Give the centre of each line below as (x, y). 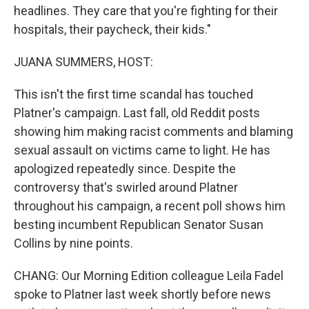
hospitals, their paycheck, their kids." (112, 29)
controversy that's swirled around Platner (126, 187)
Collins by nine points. (73, 243)
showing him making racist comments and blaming (153, 131)
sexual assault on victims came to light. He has (142, 150)
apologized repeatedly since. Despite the (125, 169)
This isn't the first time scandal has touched (133, 94)
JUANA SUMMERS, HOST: (83, 62)
